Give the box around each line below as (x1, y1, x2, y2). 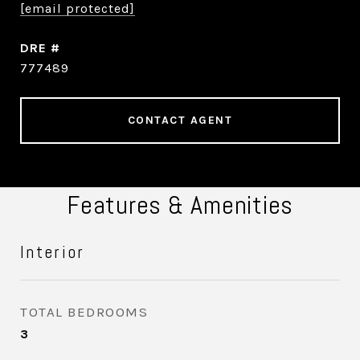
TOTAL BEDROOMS (20, 304, 148, 320)
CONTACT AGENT (127, 113, 233, 127)
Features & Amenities (67, 189, 293, 221)
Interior (20, 241, 85, 263)
